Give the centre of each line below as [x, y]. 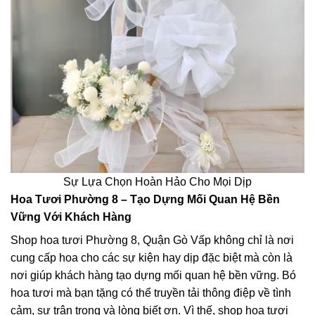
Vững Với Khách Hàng [71, 217]
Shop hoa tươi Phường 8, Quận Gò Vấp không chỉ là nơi [152, 240]
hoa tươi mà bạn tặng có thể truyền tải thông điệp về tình [151, 292]
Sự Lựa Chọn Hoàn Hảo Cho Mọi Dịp [157, 181]
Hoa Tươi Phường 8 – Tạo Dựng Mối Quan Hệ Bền [145, 199]
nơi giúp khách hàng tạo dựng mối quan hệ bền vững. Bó [153, 275]
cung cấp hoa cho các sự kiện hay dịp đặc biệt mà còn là [152, 257]
